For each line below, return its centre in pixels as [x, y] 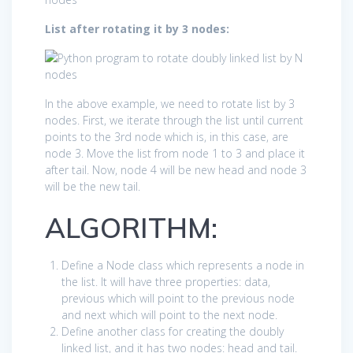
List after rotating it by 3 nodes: [137, 28]
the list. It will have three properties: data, [166, 281]
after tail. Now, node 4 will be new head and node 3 [176, 169]
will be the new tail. [93, 186]
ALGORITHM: [131, 227]
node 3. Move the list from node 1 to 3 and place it [175, 153]
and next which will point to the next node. [169, 314]
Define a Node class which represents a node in [183, 265]
